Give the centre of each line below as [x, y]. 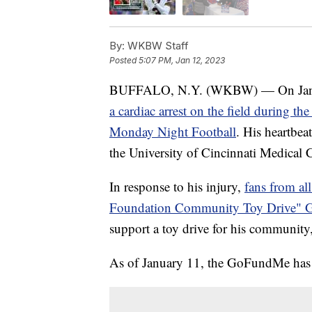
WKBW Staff [157, 45]
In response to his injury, [177, 186]
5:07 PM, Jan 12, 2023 [182, 60]
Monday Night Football [173, 131]
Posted [124, 60]
